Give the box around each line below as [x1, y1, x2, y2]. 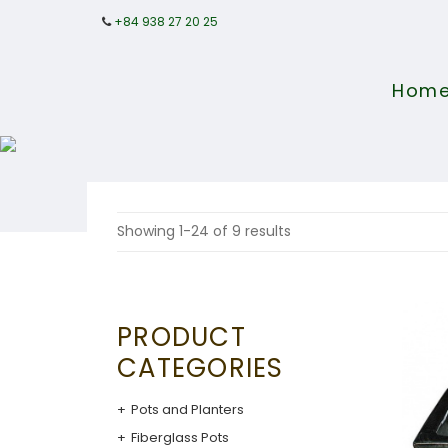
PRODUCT [117, 319, 246, 355]
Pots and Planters [131, 400, 244, 419]
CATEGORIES [117, 350, 284, 386]
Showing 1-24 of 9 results [117, 221, 291, 241]
